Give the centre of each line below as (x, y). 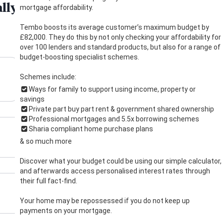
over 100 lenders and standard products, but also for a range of (120, 47)
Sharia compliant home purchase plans (91, 129)
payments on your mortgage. (66, 210)
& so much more (46, 141)
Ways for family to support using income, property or (112, 89)
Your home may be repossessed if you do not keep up (105, 200)
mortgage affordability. (56, 7)
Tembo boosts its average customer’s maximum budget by (114, 27)
